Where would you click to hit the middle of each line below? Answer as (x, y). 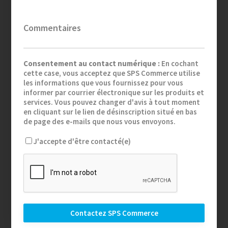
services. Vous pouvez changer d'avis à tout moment (112, 102)
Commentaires (52, 28)
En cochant (179, 64)
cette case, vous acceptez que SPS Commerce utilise (112, 73)
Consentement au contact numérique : (92, 64)
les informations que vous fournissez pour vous (104, 83)
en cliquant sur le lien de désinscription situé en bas (110, 112)
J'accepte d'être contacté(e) (82, 141)
